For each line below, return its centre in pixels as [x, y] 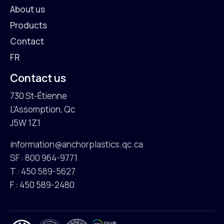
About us [27, 9]
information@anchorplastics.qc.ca [76, 144]
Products [28, 25]
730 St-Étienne [38, 96]
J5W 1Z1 [25, 123]
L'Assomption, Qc [42, 109]
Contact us [38, 78]
